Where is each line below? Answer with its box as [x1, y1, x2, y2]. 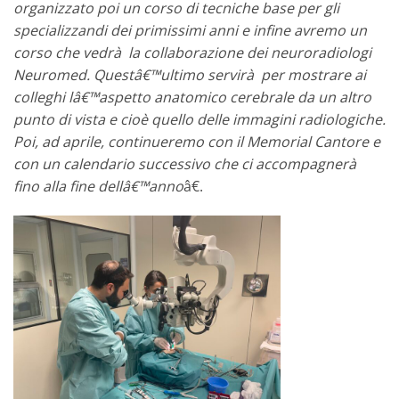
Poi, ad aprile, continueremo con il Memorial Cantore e [13, 131, 380, 151]
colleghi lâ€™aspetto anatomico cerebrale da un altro [13, 86, 371, 107]
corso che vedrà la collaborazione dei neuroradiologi [13, 42, 371, 62]
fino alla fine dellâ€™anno [13, 175, 183, 196]
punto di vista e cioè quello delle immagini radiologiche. [13, 109, 386, 129]
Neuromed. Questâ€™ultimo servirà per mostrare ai [13, 64, 366, 85]
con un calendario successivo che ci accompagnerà [13, 153, 360, 174]
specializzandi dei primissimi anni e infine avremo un [13, 20, 367, 40]
